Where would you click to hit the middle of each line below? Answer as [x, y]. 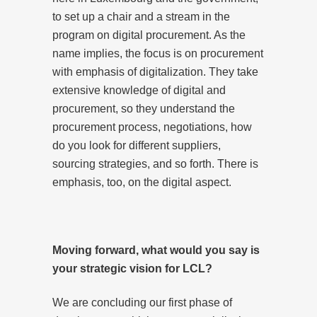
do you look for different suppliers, [137, 145]
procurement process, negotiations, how [152, 127]
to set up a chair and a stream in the [141, 16]
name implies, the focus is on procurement [158, 53]
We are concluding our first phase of [142, 302]
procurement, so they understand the [144, 108]
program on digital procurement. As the [149, 35]
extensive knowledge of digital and [139, 90]
